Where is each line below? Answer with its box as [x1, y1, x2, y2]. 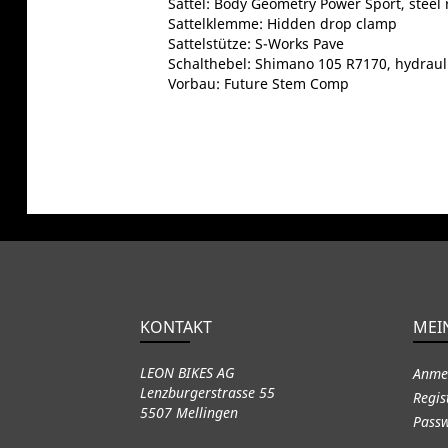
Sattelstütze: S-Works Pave [167, 33, 344, 53]
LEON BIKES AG [139, 362, 235, 382]
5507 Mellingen [139, 402, 238, 422]
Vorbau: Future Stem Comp [167, 73, 349, 93]
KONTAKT [139, 315, 212, 338]
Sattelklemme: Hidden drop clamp [167, 13, 397, 33]
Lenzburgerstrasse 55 [139, 382, 275, 402]
